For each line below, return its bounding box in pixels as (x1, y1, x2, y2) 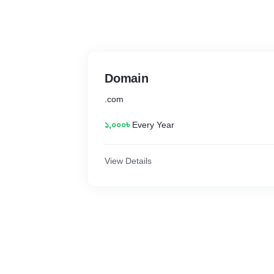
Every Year (132, 120, 174, 130)
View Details (105, 156, 152, 166)
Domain (105, 72, 149, 85)
